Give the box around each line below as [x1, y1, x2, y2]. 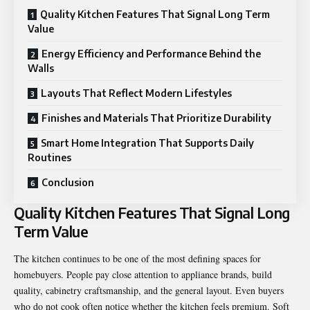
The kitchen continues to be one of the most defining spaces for [14, 252, 261, 266]
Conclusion [42, 176, 94, 188]
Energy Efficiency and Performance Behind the [42, 47, 261, 60]
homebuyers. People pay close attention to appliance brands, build [14, 268, 272, 282]
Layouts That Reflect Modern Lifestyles [41, 86, 232, 99]
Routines [28, 151, 71, 163]
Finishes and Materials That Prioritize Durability [42, 111, 271, 124]
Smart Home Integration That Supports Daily [41, 136, 254, 149]
